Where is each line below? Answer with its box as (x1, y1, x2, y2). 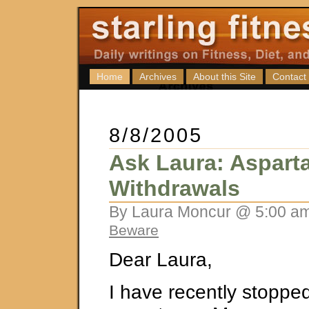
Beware (109, 222, 159, 238)
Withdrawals (109, 176, 240, 201)
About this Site (193, 71, 256, 82)
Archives (139, 71, 177, 82)
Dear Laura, (109, 249, 212, 271)
